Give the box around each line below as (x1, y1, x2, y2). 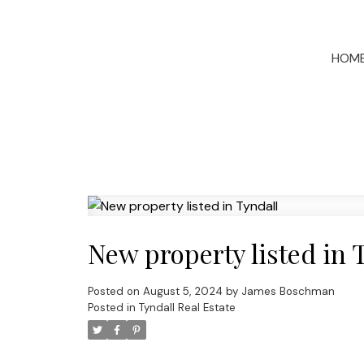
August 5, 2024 (142, 284, 223, 299)
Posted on (87, 284, 143, 299)
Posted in (87, 301, 136, 315)
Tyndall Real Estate (138, 301, 236, 315)
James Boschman (240, 284, 335, 299)
